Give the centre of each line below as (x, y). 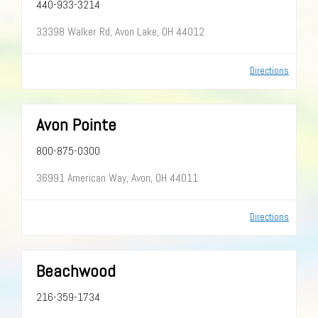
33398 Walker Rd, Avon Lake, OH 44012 (120, 31)
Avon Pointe (76, 124)
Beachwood (76, 270)
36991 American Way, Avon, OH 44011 (117, 177)
